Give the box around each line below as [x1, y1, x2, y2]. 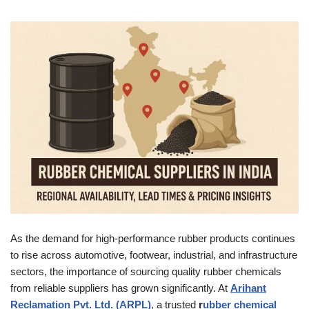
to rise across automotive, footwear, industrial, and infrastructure [10, 248, 297, 261]
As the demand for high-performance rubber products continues [10, 232, 295, 244]
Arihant [230, 281, 266, 294]
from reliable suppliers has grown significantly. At [10, 281, 230, 294]
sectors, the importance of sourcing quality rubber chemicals [10, 265, 281, 277]
